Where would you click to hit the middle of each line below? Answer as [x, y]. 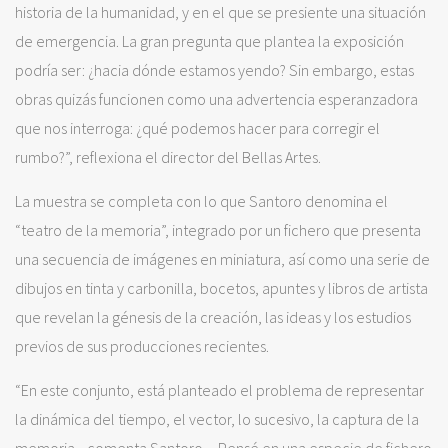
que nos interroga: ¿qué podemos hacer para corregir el [197, 127]
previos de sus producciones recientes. [142, 345]
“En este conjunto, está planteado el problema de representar [219, 389]
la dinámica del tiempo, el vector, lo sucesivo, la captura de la [217, 418]
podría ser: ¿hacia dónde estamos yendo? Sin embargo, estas [214, 69]
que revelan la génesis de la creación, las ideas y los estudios [213, 316]
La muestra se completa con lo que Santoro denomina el [201, 200]
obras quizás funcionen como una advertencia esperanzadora [216, 98]
